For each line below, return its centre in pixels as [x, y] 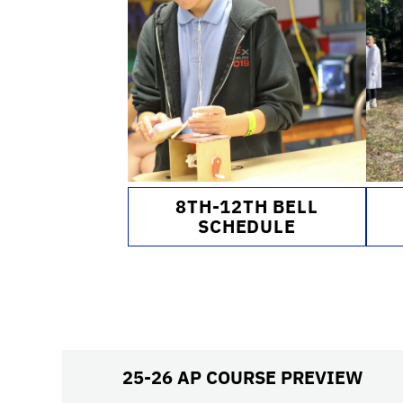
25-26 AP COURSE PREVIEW [243, 377]
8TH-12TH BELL [247, 206]
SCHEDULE [247, 226]
